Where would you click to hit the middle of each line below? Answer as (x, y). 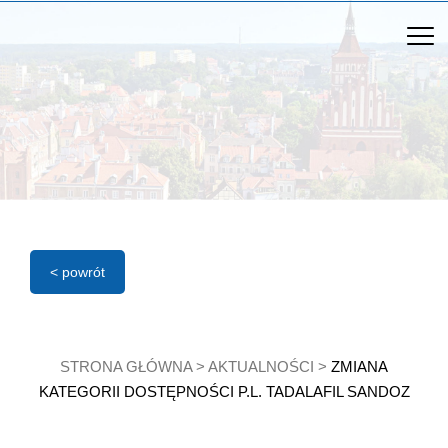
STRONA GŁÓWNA (126, 366)
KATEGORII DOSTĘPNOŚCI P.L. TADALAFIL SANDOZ (224, 391)
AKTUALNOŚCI (261, 366)
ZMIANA (359, 366)
